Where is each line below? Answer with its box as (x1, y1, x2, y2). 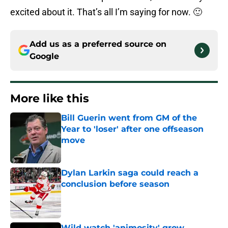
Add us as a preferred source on (30, 39, 166, 49)
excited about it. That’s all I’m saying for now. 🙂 (10, 7, 202, 18)
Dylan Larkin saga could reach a (61, 168, 198, 178)
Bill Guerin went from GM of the (61, 113, 197, 123)
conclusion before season (61, 179, 169, 189)
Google (30, 51, 59, 62)
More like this (10, 92, 89, 106)
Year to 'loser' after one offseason (61, 124, 204, 134)
